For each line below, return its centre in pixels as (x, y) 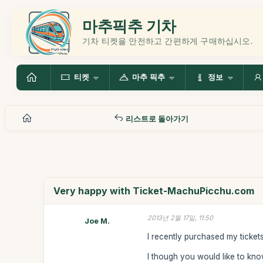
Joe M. (97, 221)
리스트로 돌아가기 (156, 118)
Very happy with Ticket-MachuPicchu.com (154, 191)
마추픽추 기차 (129, 26)
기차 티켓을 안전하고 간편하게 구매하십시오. (168, 41)
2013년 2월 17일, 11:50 (181, 218)
